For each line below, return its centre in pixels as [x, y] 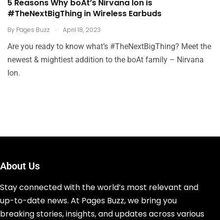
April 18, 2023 [81, 29]
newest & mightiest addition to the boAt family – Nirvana [106, 59]
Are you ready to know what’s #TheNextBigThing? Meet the [109, 46]
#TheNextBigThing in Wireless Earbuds [84, 14]
